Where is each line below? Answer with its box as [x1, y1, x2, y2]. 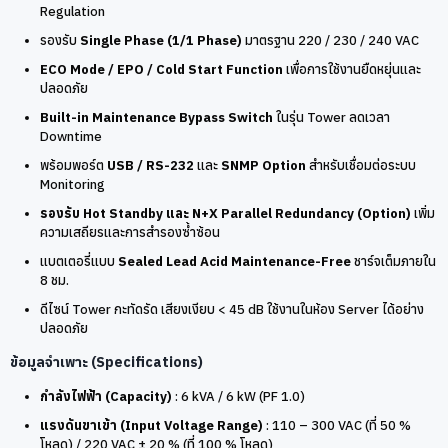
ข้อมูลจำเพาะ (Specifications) [10, 352, 203, 371]
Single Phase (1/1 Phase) [80, 31, 242, 49]
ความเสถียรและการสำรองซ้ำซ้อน [40, 223, 220, 241]
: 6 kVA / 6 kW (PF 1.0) [172, 387, 305, 405]
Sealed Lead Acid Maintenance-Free [118, 252, 351, 270]
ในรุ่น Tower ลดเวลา [273, 108, 390, 126]
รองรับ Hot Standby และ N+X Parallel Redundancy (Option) [40, 204, 411, 222]
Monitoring [40, 175, 105, 193]
